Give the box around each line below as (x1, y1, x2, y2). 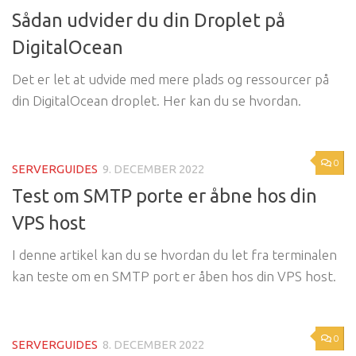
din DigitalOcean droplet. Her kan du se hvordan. (12, 92, 301, 108)
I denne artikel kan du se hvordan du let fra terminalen (12, 247, 337, 263)
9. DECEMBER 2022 (103, 161, 204, 176)
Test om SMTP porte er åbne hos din (12, 185, 317, 207)
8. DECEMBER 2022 (103, 338, 204, 352)
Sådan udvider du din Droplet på (12, 9, 285, 30)
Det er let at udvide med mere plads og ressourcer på (12, 71, 329, 87)
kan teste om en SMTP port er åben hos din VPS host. (12, 269, 336, 284)
